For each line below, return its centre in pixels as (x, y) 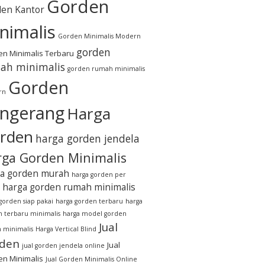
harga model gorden (95, 214)
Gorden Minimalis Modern (99, 36)
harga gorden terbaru (89, 201)
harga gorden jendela (88, 138)
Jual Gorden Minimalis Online (91, 259)
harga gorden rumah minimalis (69, 187)
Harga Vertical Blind (66, 229)
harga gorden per (99, 174)
